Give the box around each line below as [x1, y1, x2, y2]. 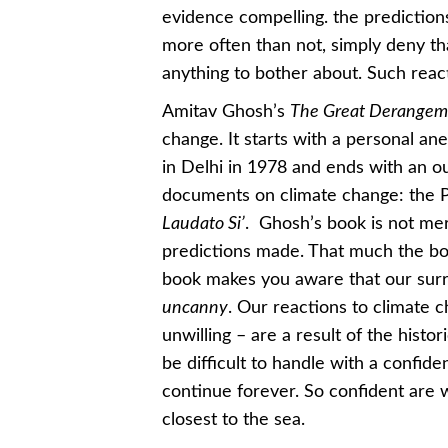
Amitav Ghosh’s [162, 103, 290, 122]
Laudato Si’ [162, 215, 245, 234]
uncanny [162, 299, 228, 318]
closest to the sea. [162, 411, 305, 430]
